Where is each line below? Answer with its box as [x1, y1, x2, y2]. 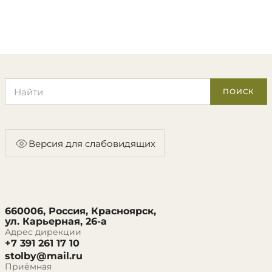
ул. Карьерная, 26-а [5, 216, 107, 227]
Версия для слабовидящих [29, 137, 155, 149]
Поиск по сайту [4, 78, 76, 90]
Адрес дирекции [5, 226, 81, 237]
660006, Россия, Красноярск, [5, 205, 156, 217]
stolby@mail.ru [5, 250, 83, 262]
